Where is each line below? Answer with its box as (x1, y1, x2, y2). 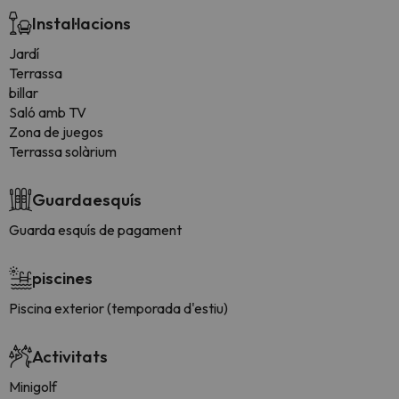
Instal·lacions (32, 12, 131, 34)
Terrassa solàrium (9, 142, 117, 160)
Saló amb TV (9, 103, 86, 121)
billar (9, 84, 38, 102)
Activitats (32, 346, 108, 367)
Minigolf (9, 378, 57, 395)
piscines (32, 267, 93, 289)
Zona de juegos (9, 123, 103, 141)
